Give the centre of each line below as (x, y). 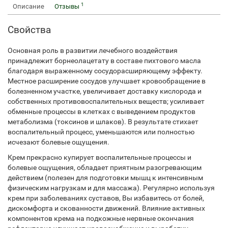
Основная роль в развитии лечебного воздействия (93, 50)
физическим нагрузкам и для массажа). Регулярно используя (111, 188)
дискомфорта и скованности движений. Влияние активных (106, 208)
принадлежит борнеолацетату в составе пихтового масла (104, 61)
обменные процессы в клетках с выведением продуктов (102, 111)
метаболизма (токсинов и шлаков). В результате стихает (103, 122)
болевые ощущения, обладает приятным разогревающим (105, 167)
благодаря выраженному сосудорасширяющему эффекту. (105, 71)
